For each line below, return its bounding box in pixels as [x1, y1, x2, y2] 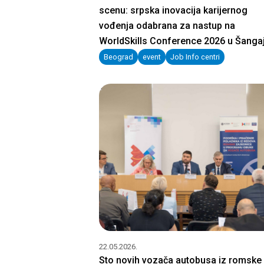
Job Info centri [170, 52, 220, 61]
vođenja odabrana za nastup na [99, 20, 235, 31]
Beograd [104, 52, 133, 61]
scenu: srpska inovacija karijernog [99, 5, 247, 16]
